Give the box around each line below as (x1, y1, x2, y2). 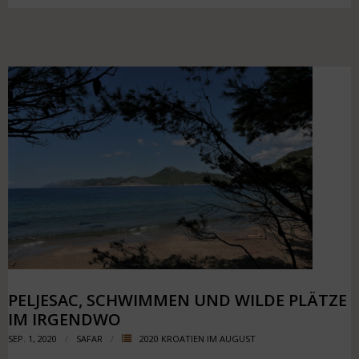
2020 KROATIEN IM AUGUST (139, 332, 256, 345)
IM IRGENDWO (8, 308, 121, 330)
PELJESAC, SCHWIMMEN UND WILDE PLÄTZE (8, 288, 347, 311)
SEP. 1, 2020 (8, 332, 57, 345)
